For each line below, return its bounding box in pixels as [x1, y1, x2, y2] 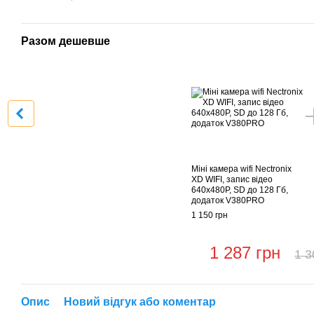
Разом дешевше [21, 35, 110, 48]
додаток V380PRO [191, 196, 264, 206]
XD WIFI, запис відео [191, 175, 273, 185]
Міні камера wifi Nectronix [191, 164, 292, 175]
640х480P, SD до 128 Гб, [191, 185, 288, 196]
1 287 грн [210, 243, 280, 263]
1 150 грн [191, 210, 228, 221]
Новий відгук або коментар [64, 296, 216, 308]
